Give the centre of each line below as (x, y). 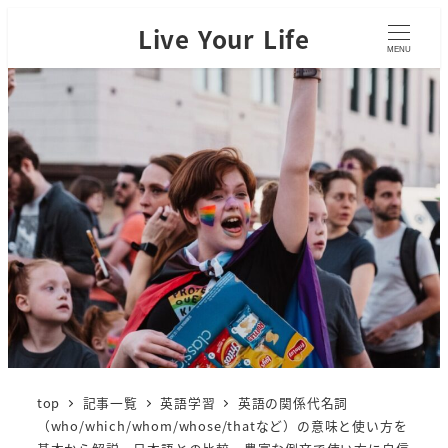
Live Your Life (224, 38)
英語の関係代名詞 (293, 402)
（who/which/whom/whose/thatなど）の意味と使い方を (222, 425)
